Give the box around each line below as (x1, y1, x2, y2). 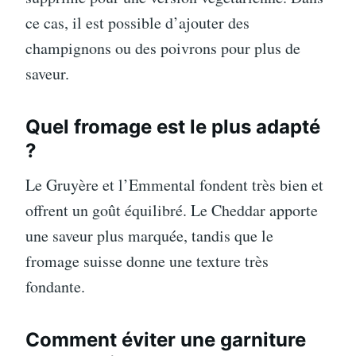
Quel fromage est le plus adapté (25, 115, 320, 138)
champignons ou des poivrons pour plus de (25, 37, 300, 59)
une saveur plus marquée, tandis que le (25, 225, 273, 246)
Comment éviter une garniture (25, 328, 306, 351)
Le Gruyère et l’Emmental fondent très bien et (25, 174, 323, 195)
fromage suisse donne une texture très (25, 250, 269, 272)
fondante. (25, 276, 85, 297)
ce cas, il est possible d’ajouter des (25, 12, 250, 33)
